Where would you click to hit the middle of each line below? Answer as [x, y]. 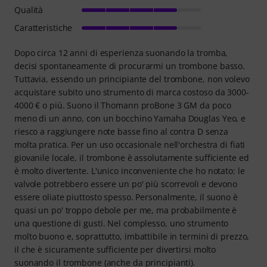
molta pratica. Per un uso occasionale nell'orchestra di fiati [130, 144]
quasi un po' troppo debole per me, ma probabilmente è [126, 210]
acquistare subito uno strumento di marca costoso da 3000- [132, 92]
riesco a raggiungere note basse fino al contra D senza [122, 131]
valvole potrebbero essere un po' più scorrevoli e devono [126, 184]
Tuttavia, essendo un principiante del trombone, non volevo [132, 79]
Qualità [29, 10]
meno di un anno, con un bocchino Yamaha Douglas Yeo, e [130, 118]
